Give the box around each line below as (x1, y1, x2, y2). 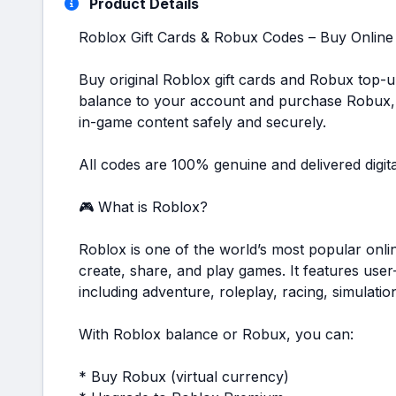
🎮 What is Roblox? (79, 198, 208, 216)
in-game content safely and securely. (79, 113, 326, 131)
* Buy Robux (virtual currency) (79, 368, 289, 385)
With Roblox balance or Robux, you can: (79, 325, 354, 343)
